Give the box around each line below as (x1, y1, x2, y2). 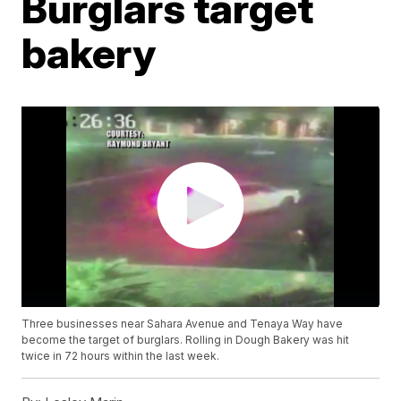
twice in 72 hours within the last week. (21, 349, 220, 363)
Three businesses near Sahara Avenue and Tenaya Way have (21, 317, 344, 331)
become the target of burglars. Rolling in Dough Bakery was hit (21, 333, 350, 347)
